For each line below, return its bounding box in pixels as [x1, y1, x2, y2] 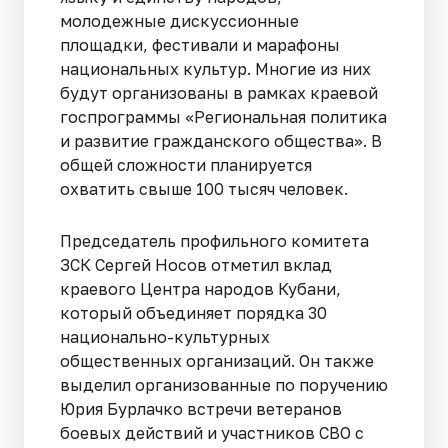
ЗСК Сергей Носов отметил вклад [60, 254, 332, 275]
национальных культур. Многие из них [60, 58, 371, 79]
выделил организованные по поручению [60, 374, 388, 395]
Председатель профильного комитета [60, 230, 369, 251]
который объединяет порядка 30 [60, 302, 327, 323]
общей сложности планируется [60, 154, 312, 175]
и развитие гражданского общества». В [60, 130, 382, 151]
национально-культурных [60, 326, 270, 347]
